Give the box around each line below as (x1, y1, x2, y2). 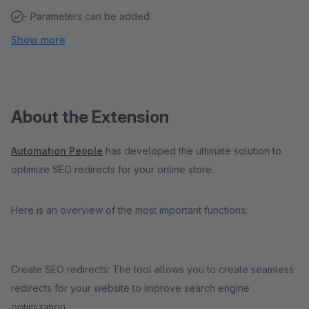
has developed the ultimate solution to (103, 145, 281, 157)
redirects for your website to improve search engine (11, 282, 250, 294)
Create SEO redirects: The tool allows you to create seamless (11, 263, 294, 275)
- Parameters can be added (23, 10, 150, 22)
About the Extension (11, 107, 169, 127)
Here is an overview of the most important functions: (11, 204, 248, 216)
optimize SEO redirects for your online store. (11, 163, 214, 175)
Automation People (11, 145, 103, 157)
